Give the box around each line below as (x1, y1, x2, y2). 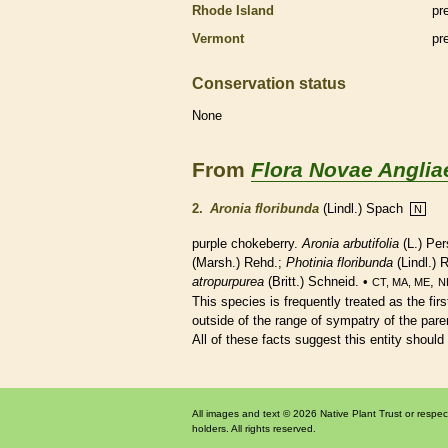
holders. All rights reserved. (192, 422, 316, 434)
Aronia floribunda (210, 200, 319, 216)
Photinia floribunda (286, 254, 393, 270)
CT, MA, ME (372, 275, 430, 288)
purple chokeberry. (192, 235, 302, 251)
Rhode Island (192, 2, 274, 18)
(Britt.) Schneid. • (264, 273, 372, 289)
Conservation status (192, 73, 346, 92)
